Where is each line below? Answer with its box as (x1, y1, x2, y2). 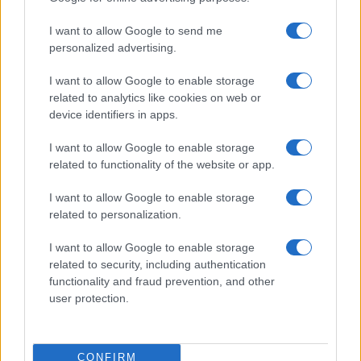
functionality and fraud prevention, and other (49, 274, 275, 288)
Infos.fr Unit (83, 12, 169, 35)
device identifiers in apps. (49, 107, 178, 121)
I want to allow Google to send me (49, 23, 222, 37)
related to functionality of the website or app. (49, 157, 275, 171)
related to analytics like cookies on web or (49, 90, 261, 104)
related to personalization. (49, 207, 181, 221)
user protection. (49, 291, 129, 305)
